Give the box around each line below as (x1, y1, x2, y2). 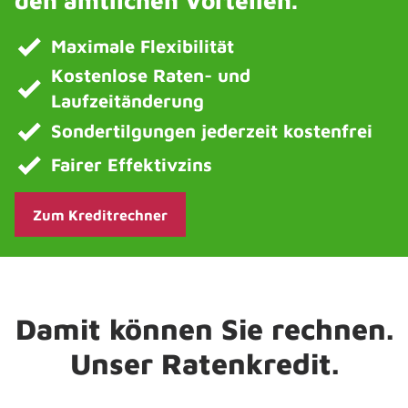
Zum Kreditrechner (33, 206, 168, 223)
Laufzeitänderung (51, 90, 204, 111)
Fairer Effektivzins (51, 153, 212, 175)
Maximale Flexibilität (51, 35, 234, 56)
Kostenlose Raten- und (51, 65, 250, 86)
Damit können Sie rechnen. (15, 311, 393, 346)
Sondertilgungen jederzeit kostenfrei (51, 119, 372, 141)
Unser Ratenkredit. (69, 346, 339, 381)
